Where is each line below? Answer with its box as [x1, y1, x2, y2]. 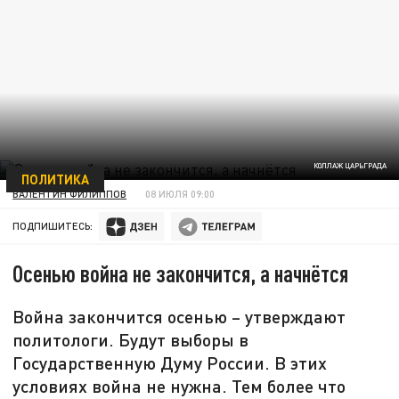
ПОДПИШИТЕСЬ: [12, 220, 94, 232]
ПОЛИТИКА [20, 170, 89, 187]
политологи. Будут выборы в [12, 329, 249, 351]
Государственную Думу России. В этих [12, 352, 328, 374]
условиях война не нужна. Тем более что [12, 375, 346, 397]
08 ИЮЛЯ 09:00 [145, 187, 216, 199]
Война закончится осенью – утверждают [12, 305, 346, 328]
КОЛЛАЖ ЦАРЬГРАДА [313, 161, 387, 171]
